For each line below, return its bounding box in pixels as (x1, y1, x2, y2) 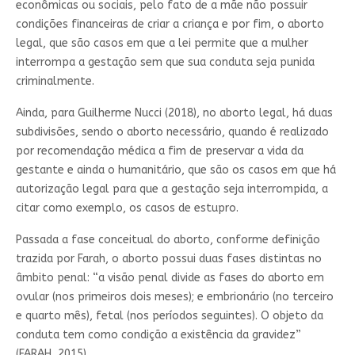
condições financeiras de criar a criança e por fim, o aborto (15, 17, 324, 31)
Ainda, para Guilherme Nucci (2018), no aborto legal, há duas (15, 105, 333, 120)
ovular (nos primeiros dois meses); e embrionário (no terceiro (15, 289, 334, 303)
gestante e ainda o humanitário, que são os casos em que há (15, 162, 336, 177)
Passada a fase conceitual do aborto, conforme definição (15, 232, 320, 246)
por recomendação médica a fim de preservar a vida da (15, 143, 303, 158)
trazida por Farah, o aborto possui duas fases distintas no (15, 251, 322, 265)
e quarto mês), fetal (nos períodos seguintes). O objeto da (15, 308, 323, 323)
